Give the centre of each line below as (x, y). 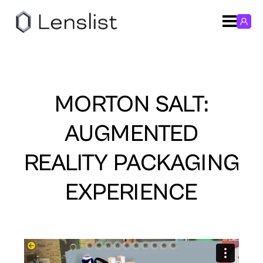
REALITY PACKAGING (131, 163)
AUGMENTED (131, 134)
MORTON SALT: (131, 104)
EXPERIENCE (131, 192)
